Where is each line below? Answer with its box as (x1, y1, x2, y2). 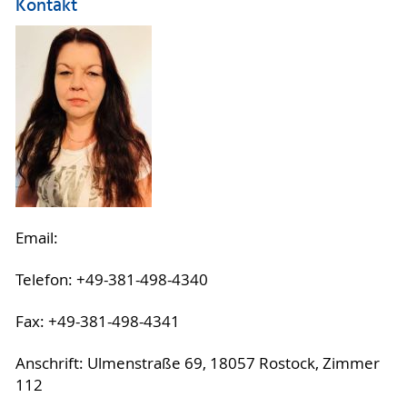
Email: (15, 227, 62, 248)
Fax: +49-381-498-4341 (15, 311, 180, 332)
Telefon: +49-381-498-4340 (15, 269, 208, 290)
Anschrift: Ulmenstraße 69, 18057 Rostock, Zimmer (15, 352, 380, 373)
